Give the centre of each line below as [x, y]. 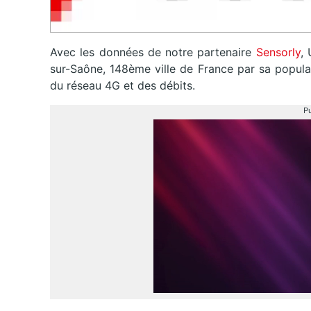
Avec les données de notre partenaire [153, 52]
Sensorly [278, 52]
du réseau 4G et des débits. [123, 86]
